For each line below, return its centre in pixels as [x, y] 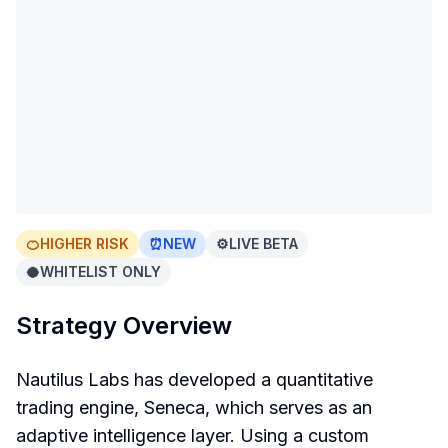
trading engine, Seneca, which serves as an [194, 407]
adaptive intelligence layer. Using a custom [192, 435]
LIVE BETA [263, 243]
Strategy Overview [124, 325]
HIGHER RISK [84, 243]
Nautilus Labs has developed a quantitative [194, 379]
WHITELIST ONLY [100, 271]
